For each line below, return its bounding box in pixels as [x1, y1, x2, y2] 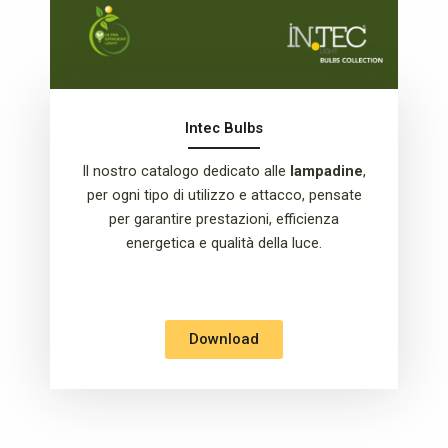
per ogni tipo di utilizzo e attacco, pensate [86, 185, 362, 204]
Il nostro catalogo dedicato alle [82, 161, 290, 180]
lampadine [290, 161, 363, 180]
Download [189, 330, 259, 349]
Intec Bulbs [185, 118, 263, 137]
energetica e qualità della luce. [126, 233, 322, 252]
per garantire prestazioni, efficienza [109, 209, 339, 228]
